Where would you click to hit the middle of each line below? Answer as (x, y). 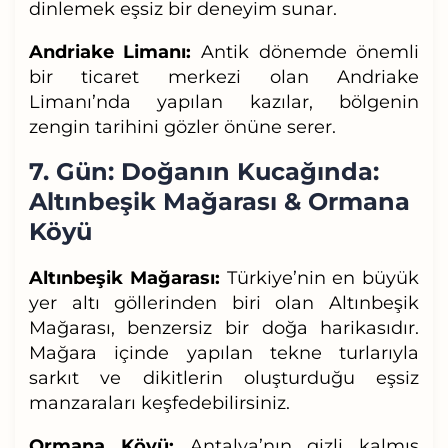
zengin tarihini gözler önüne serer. (182, 126)
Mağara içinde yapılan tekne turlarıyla (224, 352)
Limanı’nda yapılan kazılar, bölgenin (224, 101)
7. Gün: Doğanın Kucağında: (203, 171)
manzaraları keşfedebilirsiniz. (159, 402)
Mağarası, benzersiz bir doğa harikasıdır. (224, 327)
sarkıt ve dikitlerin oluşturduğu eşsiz (224, 377)
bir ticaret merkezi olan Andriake (224, 76)
